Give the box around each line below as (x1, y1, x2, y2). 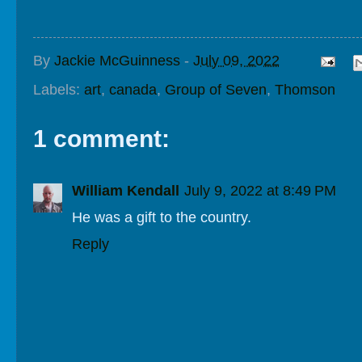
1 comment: (33, 124, 170, 152)
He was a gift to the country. (72, 208, 251, 225)
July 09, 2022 (193, 52, 280, 69)
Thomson (275, 80, 335, 98)
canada (109, 80, 157, 98)
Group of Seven (165, 80, 267, 98)
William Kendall (72, 181, 179, 199)
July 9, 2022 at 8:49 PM (184, 181, 336, 199)
